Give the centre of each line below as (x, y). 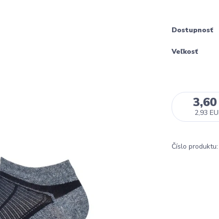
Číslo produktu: (195, 147)
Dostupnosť (192, 30)
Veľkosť (185, 51)
